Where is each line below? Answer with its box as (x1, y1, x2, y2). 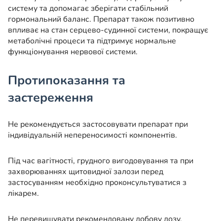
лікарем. (8, 187, 39, 199)
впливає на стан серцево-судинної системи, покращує (8, 24, 208, 36)
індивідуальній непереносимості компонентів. (8, 129, 177, 141)
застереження (8, 89, 93, 106)
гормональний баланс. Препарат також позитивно (8, 13, 194, 25)
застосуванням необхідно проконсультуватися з (8, 177, 186, 188)
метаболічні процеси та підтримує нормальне (8, 35, 176, 46)
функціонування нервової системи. (8, 46, 138, 57)
